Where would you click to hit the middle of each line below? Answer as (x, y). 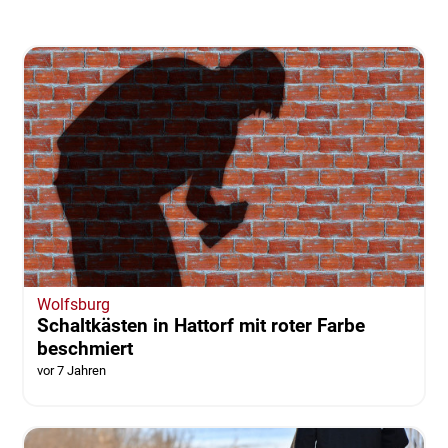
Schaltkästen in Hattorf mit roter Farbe (200, 325)
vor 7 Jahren (71, 370)
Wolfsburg (73, 304)
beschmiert (84, 348)
